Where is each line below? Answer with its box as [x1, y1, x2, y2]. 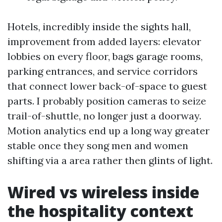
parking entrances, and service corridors [7, 65, 198, 77]
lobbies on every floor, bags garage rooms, [7, 50, 203, 62]
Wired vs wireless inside [7, 181, 199, 203]
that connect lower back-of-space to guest [7, 80, 207, 92]
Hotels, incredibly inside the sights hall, [7, 20, 191, 33]
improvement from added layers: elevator [7, 35, 201, 48]
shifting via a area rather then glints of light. [7, 154, 213, 166]
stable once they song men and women [7, 139, 188, 152]
